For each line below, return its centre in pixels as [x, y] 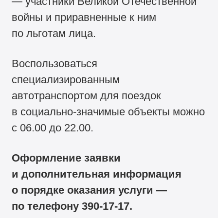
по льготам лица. [54, 33]
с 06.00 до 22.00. [53, 128]
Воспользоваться [55, 64]
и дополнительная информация [97, 174]
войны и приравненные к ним [84, 17]
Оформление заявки [66, 158]
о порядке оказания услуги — [90, 190]
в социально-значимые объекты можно [109, 112]
